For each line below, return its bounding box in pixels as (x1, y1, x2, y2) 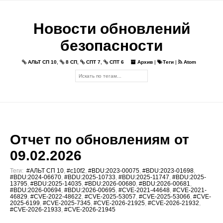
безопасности (60, 37, 163, 54)
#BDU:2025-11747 (118, 173, 169, 181)
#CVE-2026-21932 (148, 199, 199, 207)
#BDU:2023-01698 (142, 167, 194, 174)
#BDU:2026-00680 (85, 180, 136, 187)
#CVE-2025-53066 (139, 193, 190, 200)
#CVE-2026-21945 (64, 206, 115, 213)
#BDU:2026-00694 (10, 186, 61, 194)
